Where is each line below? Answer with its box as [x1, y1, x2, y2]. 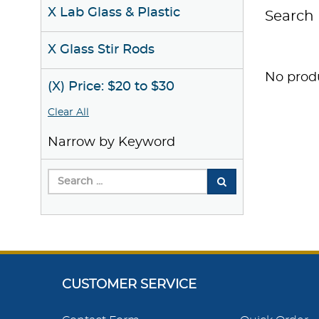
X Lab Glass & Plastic [48, 6, 180, 19]
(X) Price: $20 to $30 [48, 80, 174, 93]
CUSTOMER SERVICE [62, 278, 197, 291]
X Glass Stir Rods [48, 43, 155, 56]
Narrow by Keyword [48, 136, 175, 149]
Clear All [48, 108, 89, 117]
